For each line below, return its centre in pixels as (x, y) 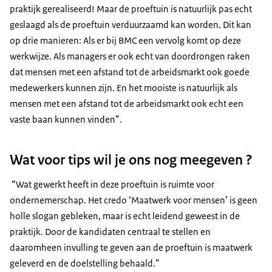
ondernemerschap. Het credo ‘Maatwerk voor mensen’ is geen (134, 200)
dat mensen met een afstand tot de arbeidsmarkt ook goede (130, 72)
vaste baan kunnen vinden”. (66, 119)
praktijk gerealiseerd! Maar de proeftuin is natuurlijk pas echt (131, 8)
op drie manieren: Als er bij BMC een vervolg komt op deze (125, 40)
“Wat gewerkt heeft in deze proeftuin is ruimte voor (112, 184)
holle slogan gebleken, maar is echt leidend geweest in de (125, 216)
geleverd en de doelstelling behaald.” (85, 263)
